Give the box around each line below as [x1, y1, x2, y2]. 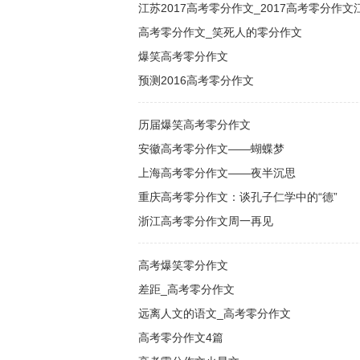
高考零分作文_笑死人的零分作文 [138, 26, 302, 39]
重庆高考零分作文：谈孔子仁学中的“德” [138, 190, 337, 203]
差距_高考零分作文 [138, 283, 235, 296]
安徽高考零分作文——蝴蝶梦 [138, 142, 284, 155]
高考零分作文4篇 [138, 331, 223, 344]
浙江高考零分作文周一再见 [138, 215, 273, 227]
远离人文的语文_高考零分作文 [138, 307, 291, 320]
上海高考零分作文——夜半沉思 [138, 166, 296, 179]
